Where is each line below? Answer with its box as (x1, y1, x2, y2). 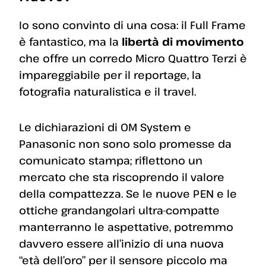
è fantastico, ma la (19, 34, 122, 49)
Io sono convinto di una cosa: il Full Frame (19, 17, 246, 32)
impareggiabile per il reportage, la (19, 67, 201, 82)
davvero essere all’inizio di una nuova (19, 236, 224, 251)
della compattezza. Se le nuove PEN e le (19, 186, 237, 201)
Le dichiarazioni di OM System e (19, 119, 191, 134)
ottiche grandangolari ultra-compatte (19, 202, 220, 217)
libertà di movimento (122, 34, 244, 49)
